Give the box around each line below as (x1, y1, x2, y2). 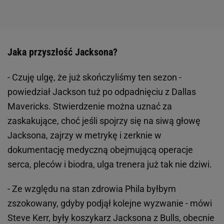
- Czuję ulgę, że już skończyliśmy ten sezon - (7, 72, 181, 82)
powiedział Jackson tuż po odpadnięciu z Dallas (7, 86, 196, 97)
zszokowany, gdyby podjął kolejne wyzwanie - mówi (7, 198, 212, 208)
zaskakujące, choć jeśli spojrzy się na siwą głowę (7, 115, 200, 126)
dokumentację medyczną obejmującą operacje (7, 144, 193, 155)
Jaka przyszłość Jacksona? (7, 46, 117, 58)
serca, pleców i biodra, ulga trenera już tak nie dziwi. (7, 159, 212, 169)
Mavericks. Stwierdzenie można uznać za (7, 101, 172, 111)
